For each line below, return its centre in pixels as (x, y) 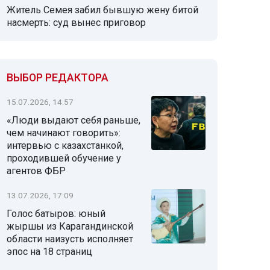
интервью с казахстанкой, (65, 146)
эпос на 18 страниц (49, 252)
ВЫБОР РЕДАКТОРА (58, 77)
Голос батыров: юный (56, 214)
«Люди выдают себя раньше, (74, 120)
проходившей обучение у (64, 158)
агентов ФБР (36, 171)
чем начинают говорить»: (64, 133)
